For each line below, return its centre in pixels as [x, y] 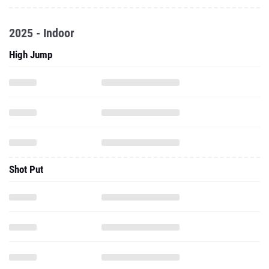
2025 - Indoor [42, 33]
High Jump [31, 55]
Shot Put [26, 169]
